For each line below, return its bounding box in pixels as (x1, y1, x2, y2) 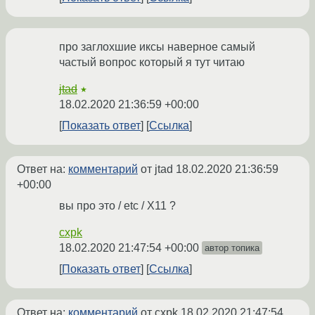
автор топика (205, 243, 259, 254)
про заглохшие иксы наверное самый (59, 41, 255, 53)
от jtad (138, 163, 176, 176)
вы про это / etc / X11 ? (59, 200, 176, 212)
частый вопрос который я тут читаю (59, 56, 245, 69)
